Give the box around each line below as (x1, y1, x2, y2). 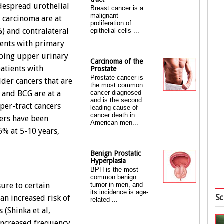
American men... (90, 119, 138, 126)
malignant (90, 12, 118, 19)
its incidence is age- (90, 188, 148, 196)
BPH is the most (90, 166, 138, 173)
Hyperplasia (90, 157, 126, 165)
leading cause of (90, 104, 138, 111)
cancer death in (90, 111, 135, 119)
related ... (90, 196, 118, 203)
